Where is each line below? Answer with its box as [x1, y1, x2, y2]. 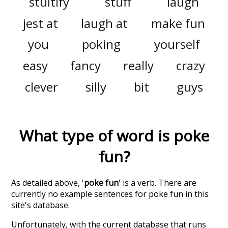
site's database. [11, 199, 70, 211]
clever [25, 78, 59, 95]
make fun [151, 14, 205, 32]
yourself [154, 36, 200, 53]
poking [82, 36, 121, 53]
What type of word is [19, 125, 174, 147]
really [123, 56, 154, 74]
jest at [23, 14, 59, 32]
